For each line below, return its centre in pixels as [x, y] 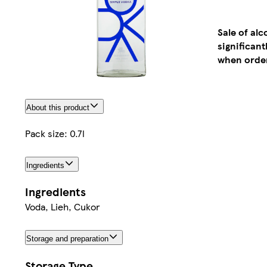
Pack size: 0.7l [55, 133]
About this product [58, 107]
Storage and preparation [67, 239]
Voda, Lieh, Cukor [63, 207]
